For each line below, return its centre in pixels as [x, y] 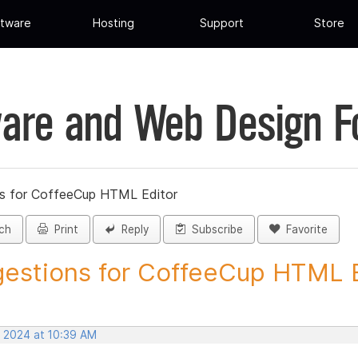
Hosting [114, 23]
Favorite [304, 230]
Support [221, 23]
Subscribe [214, 230]
